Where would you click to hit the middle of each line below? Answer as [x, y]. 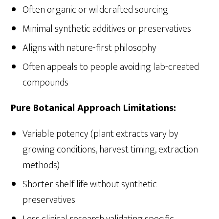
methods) [41, 165]
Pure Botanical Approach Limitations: [94, 108]
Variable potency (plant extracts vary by [101, 134]
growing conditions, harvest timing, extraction [110, 150]
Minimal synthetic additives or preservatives [107, 29]
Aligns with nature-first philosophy [90, 48]
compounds [46, 83]
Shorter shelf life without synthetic [90, 185]
